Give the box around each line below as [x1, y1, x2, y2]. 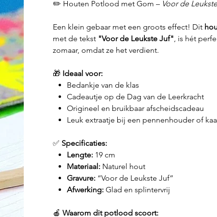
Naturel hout [100, 162, 145, 171]
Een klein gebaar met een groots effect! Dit [52, 22, 204, 32]
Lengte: [66, 150, 93, 160]
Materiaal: [66, 162, 100, 171]
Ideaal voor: [62, 69, 103, 78]
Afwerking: [66, 185, 104, 195]
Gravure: [66, 173, 95, 183]
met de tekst [52, 34, 98, 44]
